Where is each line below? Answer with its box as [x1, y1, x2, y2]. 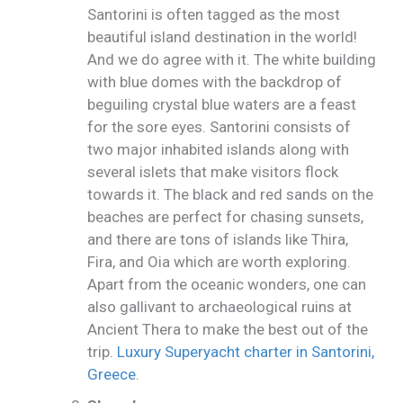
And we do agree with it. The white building [87, 50, 377, 69]
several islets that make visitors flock [87, 163, 339, 182]
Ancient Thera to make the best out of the [87, 320, 369, 339]
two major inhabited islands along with [87, 140, 350, 159]
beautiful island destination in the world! [87, 28, 358, 47]
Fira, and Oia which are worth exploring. [87, 253, 352, 272]
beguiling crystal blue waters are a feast [87, 95, 357, 114]
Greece [87, 365, 137, 384]
